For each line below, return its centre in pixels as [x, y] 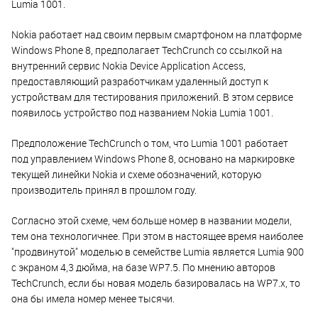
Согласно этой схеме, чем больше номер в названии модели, [152, 220]
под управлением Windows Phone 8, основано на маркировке [153, 158]
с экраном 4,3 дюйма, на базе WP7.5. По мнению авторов [143, 267]
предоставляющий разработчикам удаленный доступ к [140, 81]
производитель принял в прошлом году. [104, 190]
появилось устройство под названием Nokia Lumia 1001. [142, 112]
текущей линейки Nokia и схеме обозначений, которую [136, 174]
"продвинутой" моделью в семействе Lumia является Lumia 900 [158, 251]
